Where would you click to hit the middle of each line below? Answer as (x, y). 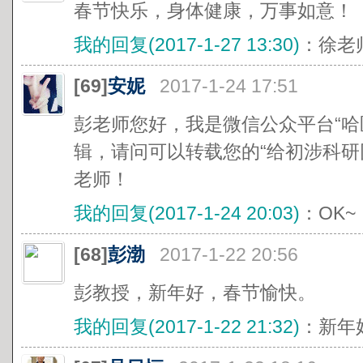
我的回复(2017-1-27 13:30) (187, 45)
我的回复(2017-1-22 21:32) (187, 327)
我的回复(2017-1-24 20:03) (187, 213)
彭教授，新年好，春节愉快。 (195, 293)
